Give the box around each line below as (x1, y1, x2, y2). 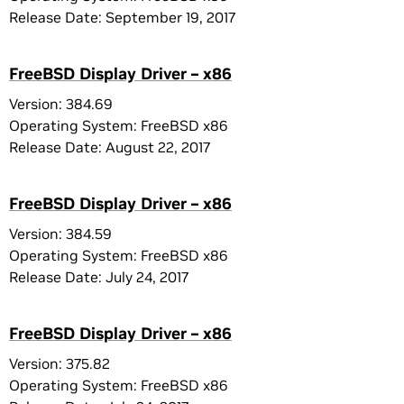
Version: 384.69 (9, 95, 113, 113)
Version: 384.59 (9, 225, 112, 243)
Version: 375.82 (9, 354, 110, 372)
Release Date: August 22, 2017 (9, 138, 210, 156)
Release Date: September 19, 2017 (9, 8, 235, 26)
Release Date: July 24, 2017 (9, 268, 188, 286)
